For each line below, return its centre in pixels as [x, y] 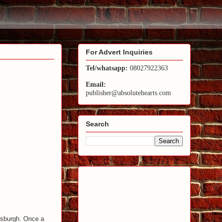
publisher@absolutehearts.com [128, 93]
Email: [96, 85]
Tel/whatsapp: [107, 68]
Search [97, 124]
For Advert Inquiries [119, 52]
